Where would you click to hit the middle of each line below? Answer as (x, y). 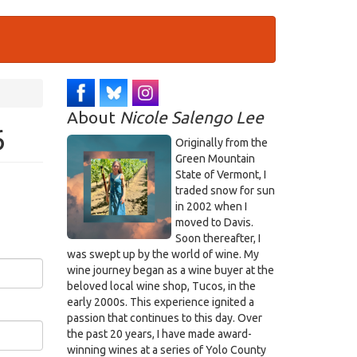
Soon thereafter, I (218, 238)
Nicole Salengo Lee (191, 117)
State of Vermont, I (220, 175)
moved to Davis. (214, 222)
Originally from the (221, 143)
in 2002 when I (211, 206)
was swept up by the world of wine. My (163, 254)
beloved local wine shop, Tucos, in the (161, 286)
